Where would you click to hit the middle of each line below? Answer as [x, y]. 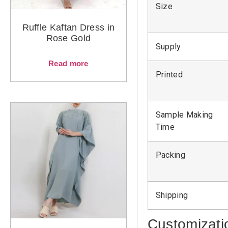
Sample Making [184, 115]
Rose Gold [68, 38]
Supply [169, 47]
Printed [169, 75]
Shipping [174, 195]
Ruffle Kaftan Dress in [68, 28]
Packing [170, 155]
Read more [68, 64]
